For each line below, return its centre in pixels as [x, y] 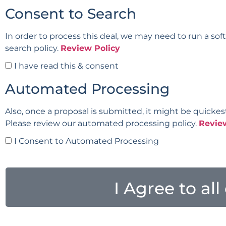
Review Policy [90, 48]
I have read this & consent [66, 66]
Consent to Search [71, 14]
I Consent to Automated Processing [87, 141]
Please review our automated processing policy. [102, 123]
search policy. [33, 48]
